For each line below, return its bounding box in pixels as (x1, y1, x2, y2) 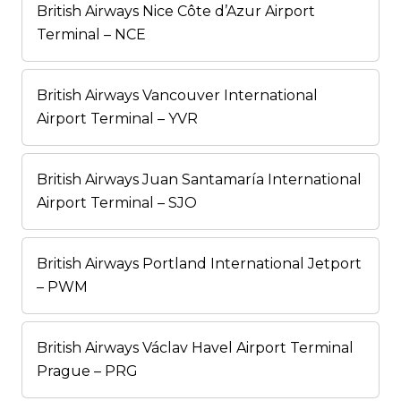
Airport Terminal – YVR (37, 110, 198, 128)
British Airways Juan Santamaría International (37, 171, 362, 189)
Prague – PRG (37, 363, 138, 380)
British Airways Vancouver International (37, 87, 318, 105)
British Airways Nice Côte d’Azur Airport (37, 3, 315, 21)
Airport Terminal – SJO (37, 194, 197, 212)
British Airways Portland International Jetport (37, 255, 362, 273)
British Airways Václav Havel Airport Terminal (37, 339, 354, 357)
